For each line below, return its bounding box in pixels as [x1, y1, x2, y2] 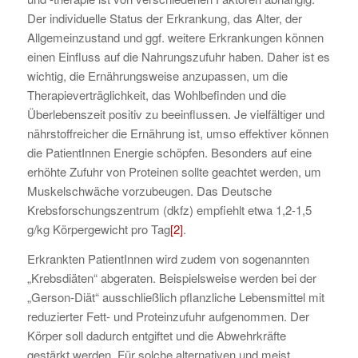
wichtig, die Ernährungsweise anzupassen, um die [26, 67, 288, 85]
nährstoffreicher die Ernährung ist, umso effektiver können [26, 125, 328, 142]
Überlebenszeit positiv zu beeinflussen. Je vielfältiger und [26, 105, 324, 123]
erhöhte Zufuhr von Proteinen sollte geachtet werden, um [26, 163, 321, 181]
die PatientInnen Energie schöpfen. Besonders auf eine [26, 144, 312, 161]
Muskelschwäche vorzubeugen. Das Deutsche [26, 182, 272, 200]
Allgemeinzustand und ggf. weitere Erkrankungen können [26, 29, 324, 46]
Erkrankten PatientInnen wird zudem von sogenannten [26, 250, 309, 268]
